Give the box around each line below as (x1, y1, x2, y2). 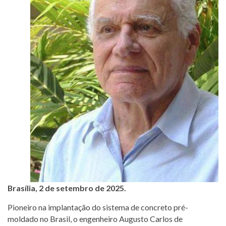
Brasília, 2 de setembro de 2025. (8, 183, 126, 193)
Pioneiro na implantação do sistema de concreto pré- (8, 202, 188, 212)
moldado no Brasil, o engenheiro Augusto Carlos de (8, 213, 183, 223)
